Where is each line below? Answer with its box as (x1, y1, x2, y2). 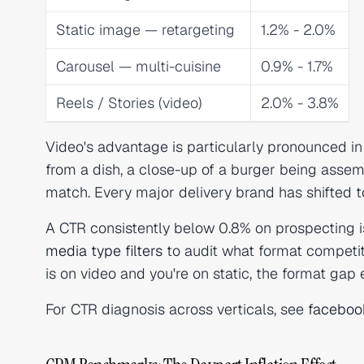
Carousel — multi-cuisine (56, 57, 221, 76)
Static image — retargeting (56, 20, 235, 39)
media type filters (45, 241, 162, 260)
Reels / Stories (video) (56, 93, 202, 112)
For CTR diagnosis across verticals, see (45, 300, 308, 318)
